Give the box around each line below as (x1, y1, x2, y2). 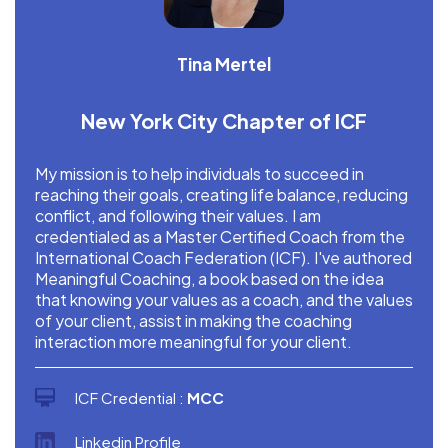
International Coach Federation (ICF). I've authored (35, 247, 412, 269)
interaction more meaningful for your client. (35, 331, 352, 353)
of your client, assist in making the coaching (35, 310, 352, 332)
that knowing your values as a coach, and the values (35, 289, 413, 311)
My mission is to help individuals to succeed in (35, 163, 364, 185)
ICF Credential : (75, 388, 187, 408)
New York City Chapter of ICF (81, 108, 367, 134)
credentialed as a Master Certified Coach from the (35, 226, 405, 248)
